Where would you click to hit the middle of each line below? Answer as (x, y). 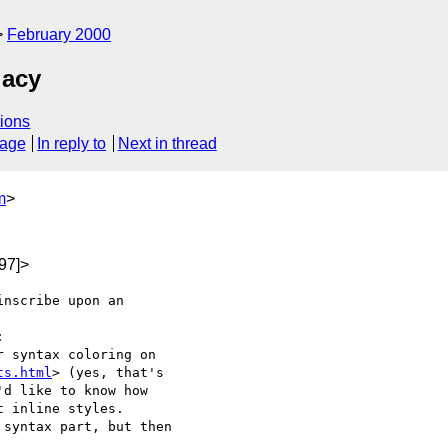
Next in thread (167, 144)
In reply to (72, 144)
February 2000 (59, 34)
